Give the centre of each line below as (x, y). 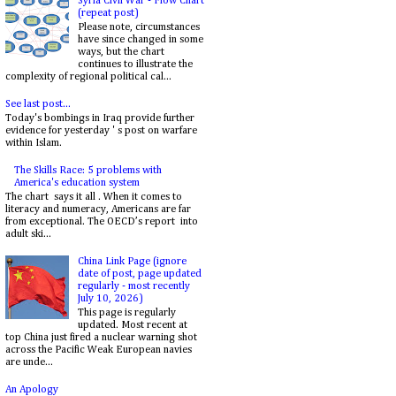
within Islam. (34, 144)
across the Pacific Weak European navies (99, 350)
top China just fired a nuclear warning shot (101, 338)
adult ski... (28, 235)
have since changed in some (140, 39)
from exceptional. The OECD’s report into (102, 222)
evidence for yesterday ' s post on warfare (101, 131)
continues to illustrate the (135, 64)
